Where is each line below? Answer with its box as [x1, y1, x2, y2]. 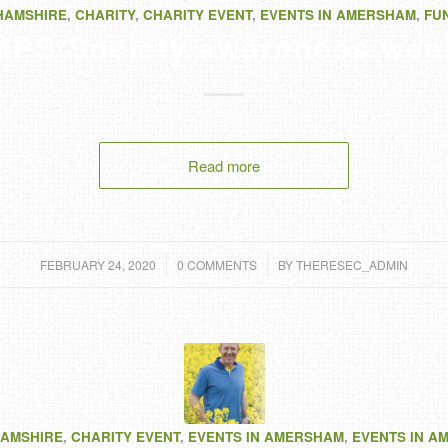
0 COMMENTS [177, 255, 257, 273]
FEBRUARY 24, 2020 [40, 255, 156, 273]
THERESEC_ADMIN [296, 255, 408, 273]
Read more [188, 154, 260, 176]
